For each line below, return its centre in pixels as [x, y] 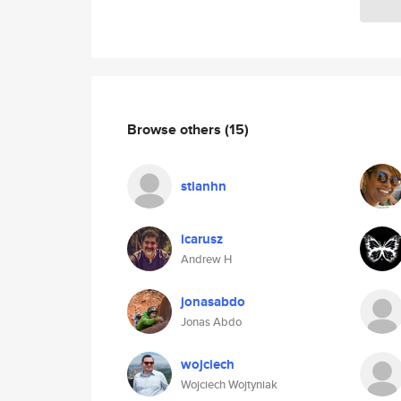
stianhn [204, 186]
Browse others [176, 129]
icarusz [202, 239]
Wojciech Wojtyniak [229, 384]
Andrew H [206, 259]
